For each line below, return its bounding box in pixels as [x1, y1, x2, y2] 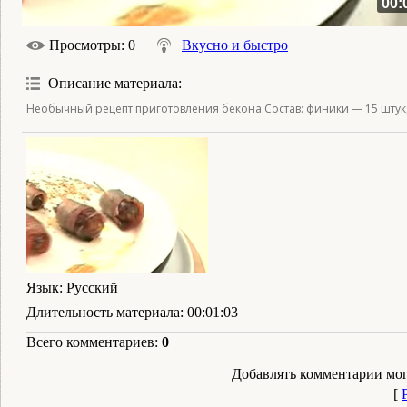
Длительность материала [26, 304, 180, 320]
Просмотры [49, 37, 121, 53]
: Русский [59, 280, 118, 295]
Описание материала [48, 75, 178, 91]
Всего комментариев [26, 334, 154, 350]
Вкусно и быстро [182, 37, 288, 53]
